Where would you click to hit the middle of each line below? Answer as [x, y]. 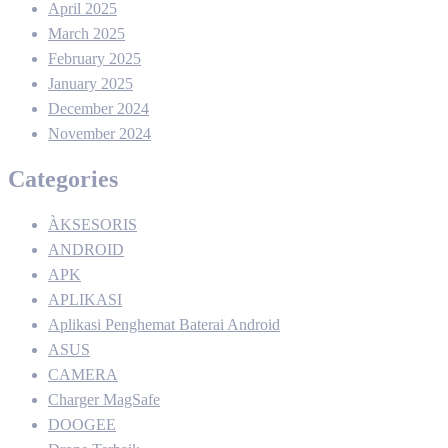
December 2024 [98, 108]
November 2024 [99, 133]
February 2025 [94, 58]
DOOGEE [82, 424]
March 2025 [86, 33]
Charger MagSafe [104, 399]
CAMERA [83, 374]
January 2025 [90, 83]
